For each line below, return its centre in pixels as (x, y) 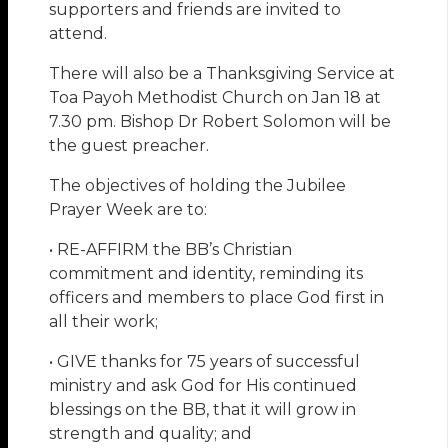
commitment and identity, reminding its (206, 274)
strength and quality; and (151, 434)
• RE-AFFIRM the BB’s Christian (171, 250)
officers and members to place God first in (217, 298)
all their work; (104, 322)
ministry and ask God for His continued (203, 386)
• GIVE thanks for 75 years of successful (205, 362)
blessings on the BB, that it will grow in (203, 410)
